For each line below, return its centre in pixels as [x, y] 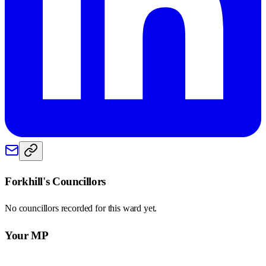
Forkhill [24, 181]
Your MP [27, 236]
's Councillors [74, 181]
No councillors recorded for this [64, 208]
